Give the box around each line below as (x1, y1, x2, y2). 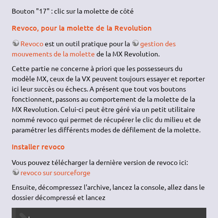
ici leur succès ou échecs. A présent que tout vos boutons (12, 84, 186, 93)
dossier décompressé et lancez (12, 193, 106, 202)
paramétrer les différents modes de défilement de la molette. (12, 125, 201, 134)
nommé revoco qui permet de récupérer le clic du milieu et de (12, 115, 201, 124)
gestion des (140, 38, 176, 48)
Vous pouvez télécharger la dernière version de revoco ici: (12, 157, 188, 166)
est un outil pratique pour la (43, 38, 132, 48)
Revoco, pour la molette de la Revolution (12, 22, 152, 33)
